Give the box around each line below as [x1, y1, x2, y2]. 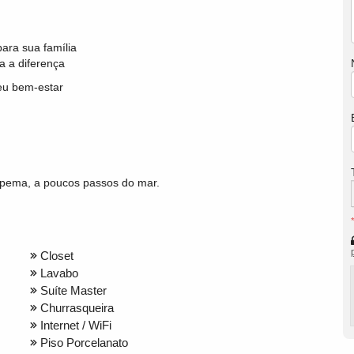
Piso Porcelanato [40, 335, 128, 349]
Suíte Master [40, 283, 107, 297]
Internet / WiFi [40, 318, 111, 332]
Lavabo [40, 265, 78, 280]
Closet [40, 248, 73, 262]
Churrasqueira [40, 300, 114, 314]
